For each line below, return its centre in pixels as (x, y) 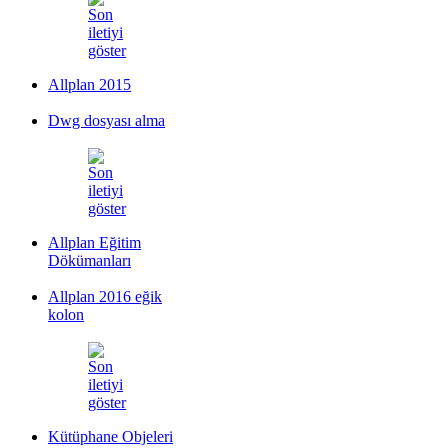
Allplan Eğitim (94, 242)
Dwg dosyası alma (106, 120)
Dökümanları (89, 260)
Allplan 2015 (89, 84)
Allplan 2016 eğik (105, 296)
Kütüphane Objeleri (110, 436)
